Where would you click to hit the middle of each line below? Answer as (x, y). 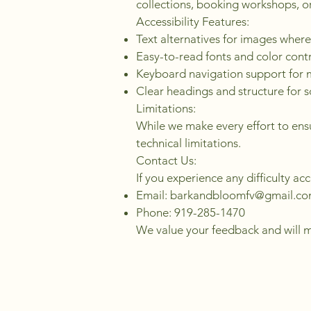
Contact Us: (166, 160)
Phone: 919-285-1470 (191, 212)
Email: (153, 195)
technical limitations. (188, 143)
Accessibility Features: (193, 22)
